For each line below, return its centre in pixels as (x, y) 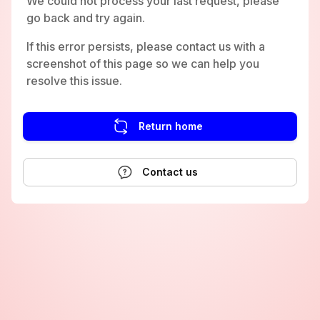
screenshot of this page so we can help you (143, 63)
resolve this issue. (74, 80)
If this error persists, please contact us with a (146, 46)
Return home (170, 126)
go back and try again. (86, 17)
